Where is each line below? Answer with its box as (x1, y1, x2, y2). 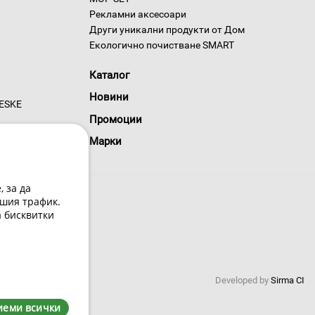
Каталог (89, 68, 129, 82)
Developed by (215, 275, 271, 285)
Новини (89, 91, 129, 104)
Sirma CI (271, 275, 304, 285)
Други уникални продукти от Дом (89, 24, 245, 35)
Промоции (89, 112, 142, 126)
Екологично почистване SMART (89, 39, 234, 51)
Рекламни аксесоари (89, 8, 186, 20)
